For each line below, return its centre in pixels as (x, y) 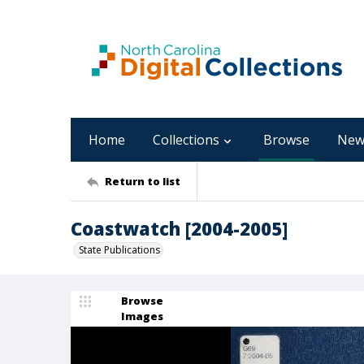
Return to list (143, 181)
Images (142, 316)
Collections (186, 140)
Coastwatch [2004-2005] (179, 228)
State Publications (119, 250)
